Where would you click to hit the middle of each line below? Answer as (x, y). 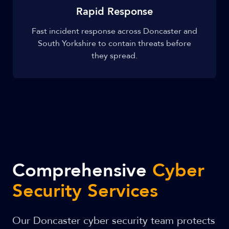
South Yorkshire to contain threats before (114, 43)
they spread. (114, 56)
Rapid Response (114, 12)
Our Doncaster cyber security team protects (114, 221)
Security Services (85, 191)
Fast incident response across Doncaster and (114, 31)
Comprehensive (82, 170)
